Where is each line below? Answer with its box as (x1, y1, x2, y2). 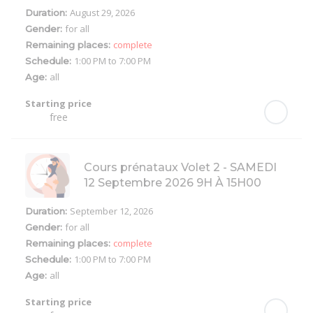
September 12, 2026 (70, 205, 153, 218)
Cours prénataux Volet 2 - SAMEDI (84, 161, 277, 175)
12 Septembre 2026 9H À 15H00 (84, 176, 261, 190)
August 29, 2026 (70, 6, 135, 20)
